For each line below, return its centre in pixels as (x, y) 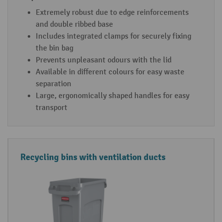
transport (52, 108)
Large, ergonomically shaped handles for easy (112, 96)
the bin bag (55, 48)
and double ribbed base (74, 24)
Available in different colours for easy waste (110, 72)
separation (54, 84)
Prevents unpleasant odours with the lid (104, 60)
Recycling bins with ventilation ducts (93, 157)
